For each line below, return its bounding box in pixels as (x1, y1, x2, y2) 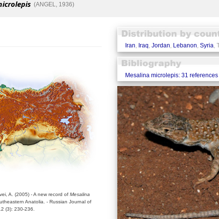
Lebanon (173, 42, 197, 49)
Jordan (151, 42, 170, 49)
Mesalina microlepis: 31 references (125, 71, 218, 79)
